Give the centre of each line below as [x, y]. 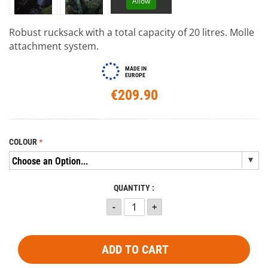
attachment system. [54, 46]
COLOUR [23, 142]
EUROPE [135, 75]
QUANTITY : [134, 188]
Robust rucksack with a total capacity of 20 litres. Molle [132, 32]
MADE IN [135, 68]
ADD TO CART [135, 249]
